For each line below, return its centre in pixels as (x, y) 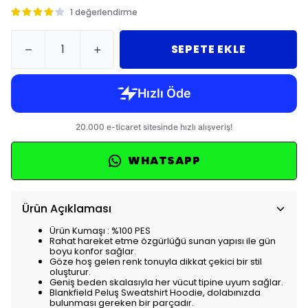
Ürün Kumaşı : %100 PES (100, 231)
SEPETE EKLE (208, 49)
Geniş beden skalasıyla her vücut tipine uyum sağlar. (166, 282)
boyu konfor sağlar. (93, 251)
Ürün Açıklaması (67, 209)
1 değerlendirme (104, 12)
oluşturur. (70, 272)
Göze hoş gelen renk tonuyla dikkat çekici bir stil (156, 262)
